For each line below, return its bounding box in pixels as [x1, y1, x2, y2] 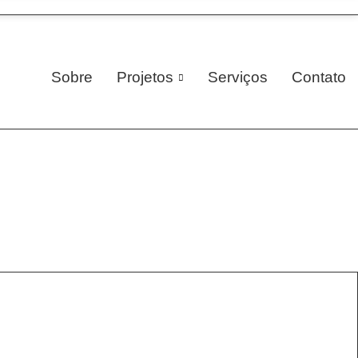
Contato [292, 69, 346, 86]
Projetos [117, 69, 173, 86]
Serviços [208, 69, 268, 86]
